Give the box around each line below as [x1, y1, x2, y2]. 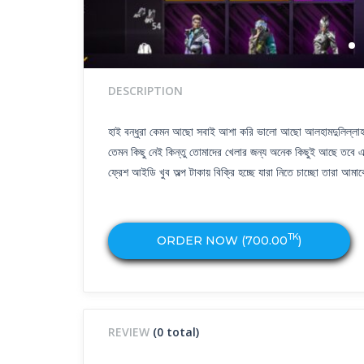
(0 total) [153, 323, 199, 340]
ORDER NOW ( [157, 232, 245, 248]
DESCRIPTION [108, 82, 183, 98]
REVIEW [108, 323, 153, 340]
